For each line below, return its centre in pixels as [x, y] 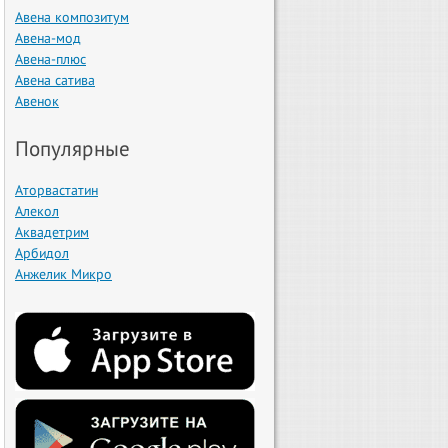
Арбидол [42, 252]
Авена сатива [55, 79]
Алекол [37, 210]
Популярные [72, 148]
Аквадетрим [52, 231]
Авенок [37, 100]
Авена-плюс [50, 58]
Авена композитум [72, 16]
